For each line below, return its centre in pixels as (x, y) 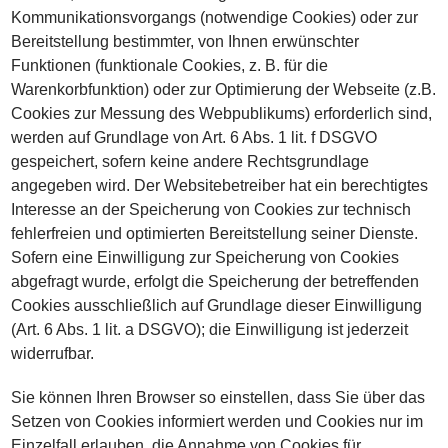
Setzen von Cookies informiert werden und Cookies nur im (217, 421)
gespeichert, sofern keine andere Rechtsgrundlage (190, 161)
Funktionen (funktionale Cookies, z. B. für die (170, 65)
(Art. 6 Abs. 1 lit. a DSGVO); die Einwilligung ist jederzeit (210, 329)
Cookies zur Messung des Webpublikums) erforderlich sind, (222, 113)
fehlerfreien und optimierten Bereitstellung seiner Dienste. (215, 233)
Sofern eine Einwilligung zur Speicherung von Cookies (205, 257)
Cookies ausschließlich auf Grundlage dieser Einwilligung (217, 305)
